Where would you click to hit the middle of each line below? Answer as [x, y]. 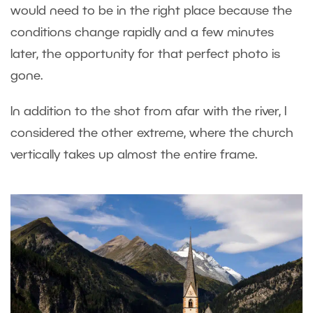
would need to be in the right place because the [151, 11]
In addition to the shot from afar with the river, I [148, 111]
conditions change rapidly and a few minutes [142, 32]
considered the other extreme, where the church [152, 133]
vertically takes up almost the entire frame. [136, 155]
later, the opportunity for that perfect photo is [145, 54]
